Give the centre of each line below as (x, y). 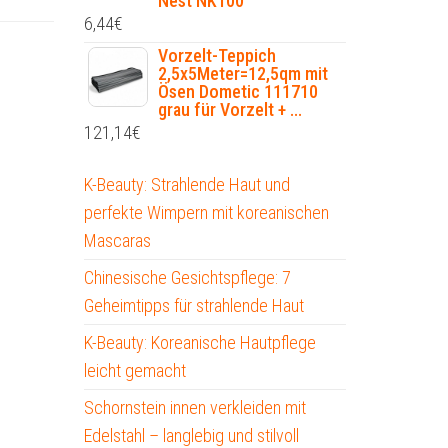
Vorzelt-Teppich (216, 56)
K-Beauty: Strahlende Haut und (186, 185)
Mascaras (117, 241)
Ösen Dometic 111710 (237, 92)
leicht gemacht (134, 371)
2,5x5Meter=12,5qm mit (242, 74)
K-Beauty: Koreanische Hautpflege (199, 343)
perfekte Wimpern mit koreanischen (206, 213)
